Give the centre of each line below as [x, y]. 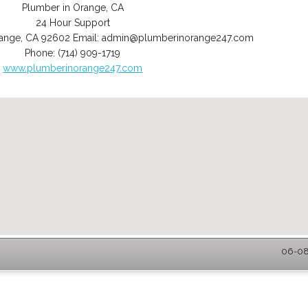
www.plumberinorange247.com [73, 68]
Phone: [42, 53]
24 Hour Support [73, 23]
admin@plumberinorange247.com [177, 38]
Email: [87, 38]
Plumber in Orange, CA [73, 8]
